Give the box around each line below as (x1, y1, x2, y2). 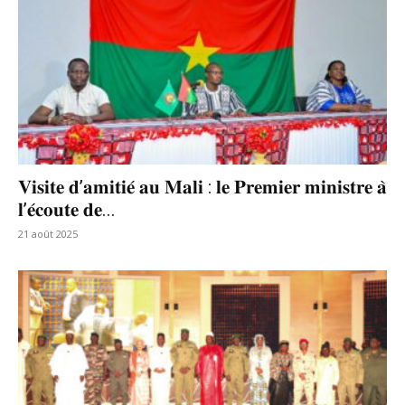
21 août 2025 (18, 227, 78, 241)
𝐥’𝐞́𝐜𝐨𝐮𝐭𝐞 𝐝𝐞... (18, 199, 116, 221)
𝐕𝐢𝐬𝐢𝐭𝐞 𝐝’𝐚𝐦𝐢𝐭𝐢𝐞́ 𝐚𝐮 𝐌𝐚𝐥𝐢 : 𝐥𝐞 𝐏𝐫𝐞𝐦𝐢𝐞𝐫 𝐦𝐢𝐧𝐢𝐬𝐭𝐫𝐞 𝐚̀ (18, 176, 387, 199)
